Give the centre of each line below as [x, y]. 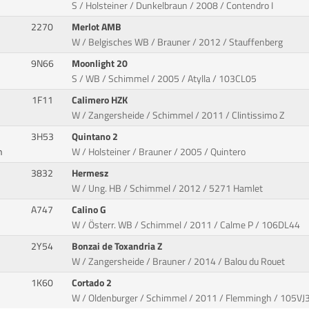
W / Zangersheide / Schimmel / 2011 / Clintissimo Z [179, 115]
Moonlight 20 [101, 63]
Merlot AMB [98, 27]
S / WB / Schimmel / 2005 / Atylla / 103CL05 [165, 78]
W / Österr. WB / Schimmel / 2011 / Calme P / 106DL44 [186, 225]
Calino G [90, 209]
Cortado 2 [93, 282]
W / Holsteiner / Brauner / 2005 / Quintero [159, 151]
